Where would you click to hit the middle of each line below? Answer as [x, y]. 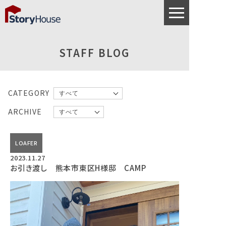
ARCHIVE [25, 111]
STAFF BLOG [95, 53]
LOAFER [26, 143]
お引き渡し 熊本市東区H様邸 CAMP [78, 168]
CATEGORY [29, 93]
